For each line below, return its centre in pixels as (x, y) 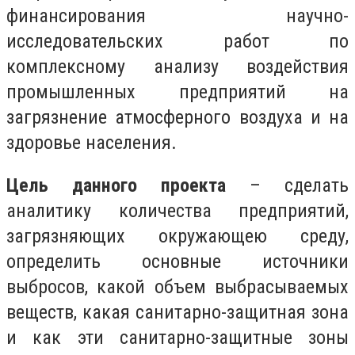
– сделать (287, 185)
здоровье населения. (92, 143)
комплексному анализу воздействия (177, 67)
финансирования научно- (177, 16)
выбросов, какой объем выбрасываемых (177, 286)
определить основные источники (177, 261)
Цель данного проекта (116, 185)
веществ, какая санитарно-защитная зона (177, 312)
